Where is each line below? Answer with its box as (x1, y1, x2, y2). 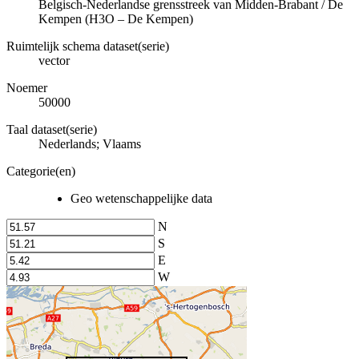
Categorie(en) (6, 163, 75, 178)
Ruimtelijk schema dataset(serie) (6, 38, 169, 53)
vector (38, 53, 70, 67)
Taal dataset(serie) (6, 122, 97, 136)
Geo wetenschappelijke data (71, 191, 212, 205)
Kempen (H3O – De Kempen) (38, 11, 193, 26)
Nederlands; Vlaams (38, 136, 141, 151)
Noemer (6, 80, 47, 95)
